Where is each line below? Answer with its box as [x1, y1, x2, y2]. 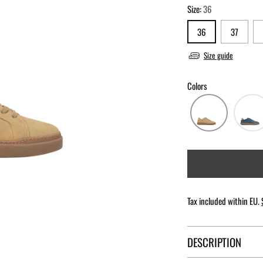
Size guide [203, 49, 233, 61]
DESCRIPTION [187, 233, 241, 250]
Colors [187, 79, 207, 92]
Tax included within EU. [187, 194, 261, 207]
